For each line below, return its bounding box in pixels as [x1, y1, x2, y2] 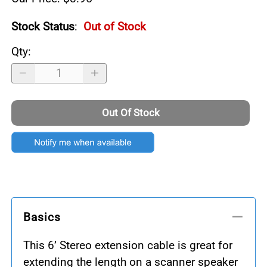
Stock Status [11, 19, 74, 33]
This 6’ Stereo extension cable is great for [23, 238, 232, 253]
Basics [23, 210, 61, 225]
